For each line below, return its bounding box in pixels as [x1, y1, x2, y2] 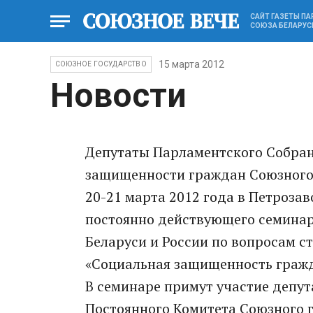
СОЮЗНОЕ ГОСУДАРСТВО [55, 60, 147, 68]
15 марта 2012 [158, 59, 224, 70]
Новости [50, 75, 187, 115]
